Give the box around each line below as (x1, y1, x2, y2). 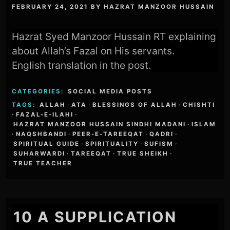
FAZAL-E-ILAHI (16, 110, 74, 118)
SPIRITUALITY (85, 140, 139, 147)
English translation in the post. (12, 59, 151, 72)
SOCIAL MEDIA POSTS (68, 88, 153, 95)
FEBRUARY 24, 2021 (12, 3, 89, 11)
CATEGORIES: (12, 88, 67, 95)
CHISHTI (183, 101, 216, 108)
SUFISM (144, 140, 174, 147)
